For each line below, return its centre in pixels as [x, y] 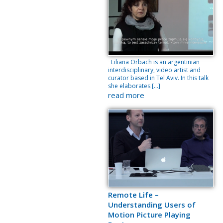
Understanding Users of [152, 205]
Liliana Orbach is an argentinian [154, 62]
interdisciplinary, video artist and [154, 70]
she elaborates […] [134, 86]
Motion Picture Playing [149, 215]
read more [126, 95]
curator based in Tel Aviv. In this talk [158, 78]
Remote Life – [133, 195]
